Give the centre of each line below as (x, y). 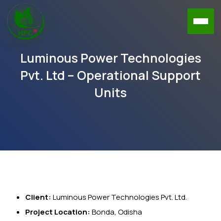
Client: (38, 197)
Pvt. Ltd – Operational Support (110, 75)
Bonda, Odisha (116, 212)
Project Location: (58, 212)
